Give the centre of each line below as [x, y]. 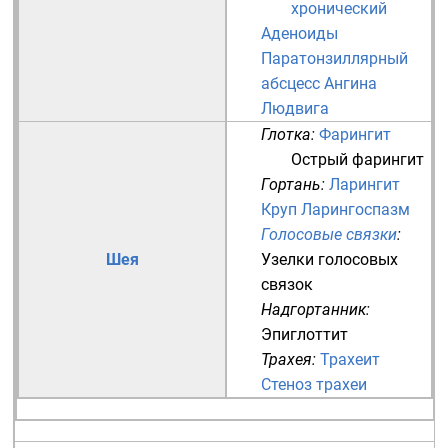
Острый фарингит [357, 159]
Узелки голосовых [329, 259]
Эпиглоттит [304, 334]
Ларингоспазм [355, 209]
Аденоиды [299, 33]
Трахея [286, 359]
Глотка [286, 134]
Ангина [350, 83]
